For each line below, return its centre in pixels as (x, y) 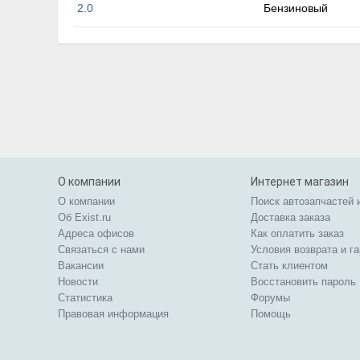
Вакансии (81, 266)
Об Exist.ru (84, 217)
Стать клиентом (289, 266)
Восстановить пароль (303, 282)
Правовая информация (113, 314)
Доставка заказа (290, 217)
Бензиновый (296, 8)
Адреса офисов (96, 233)
